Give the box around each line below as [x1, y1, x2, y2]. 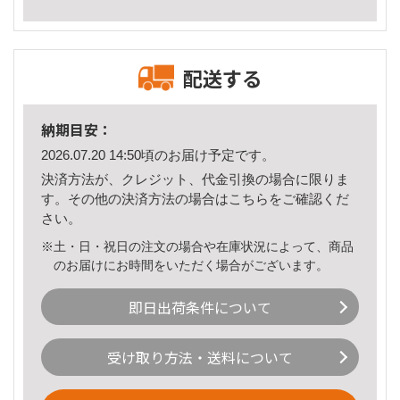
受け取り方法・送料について [107, 346, 293, 369]
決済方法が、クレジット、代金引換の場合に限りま [41, 171, 349, 187]
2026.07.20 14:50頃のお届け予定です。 [41, 147, 275, 163]
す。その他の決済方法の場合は [41, 190, 229, 206]
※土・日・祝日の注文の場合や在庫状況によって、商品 [41, 238, 354, 254]
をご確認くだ [269, 190, 349, 206]
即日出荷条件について [129, 296, 271, 318]
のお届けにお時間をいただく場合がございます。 [54, 257, 329, 272]
